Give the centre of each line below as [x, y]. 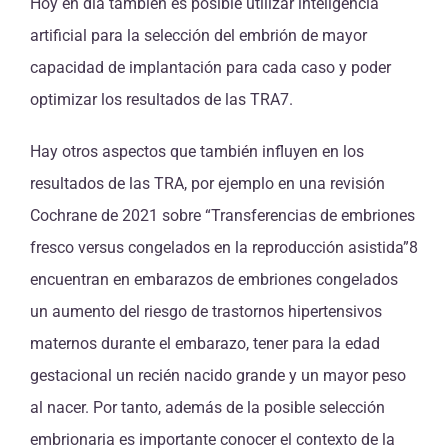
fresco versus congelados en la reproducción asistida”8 [224, 247]
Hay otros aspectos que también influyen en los [197, 151]
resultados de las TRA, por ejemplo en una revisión [207, 183]
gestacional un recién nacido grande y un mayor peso [218, 375]
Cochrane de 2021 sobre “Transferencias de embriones [222, 215]
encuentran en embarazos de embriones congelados [214, 279]
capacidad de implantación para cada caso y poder [210, 67]
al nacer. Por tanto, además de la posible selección [207, 407]
